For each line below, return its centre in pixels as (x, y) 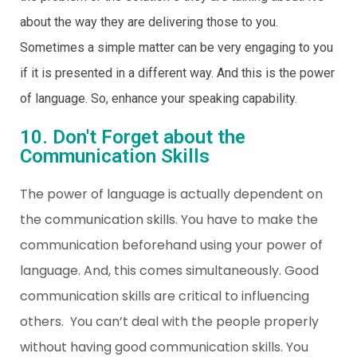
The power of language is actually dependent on (171, 194)
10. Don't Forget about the (133, 137)
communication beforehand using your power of (171, 245)
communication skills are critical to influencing (165, 296)
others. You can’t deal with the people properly (169, 322)
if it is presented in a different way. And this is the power (177, 73)
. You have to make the (247, 220)
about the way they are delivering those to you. (149, 22)
